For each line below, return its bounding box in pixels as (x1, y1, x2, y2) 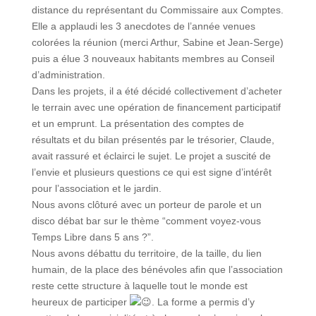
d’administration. (31, 68, 105, 80)
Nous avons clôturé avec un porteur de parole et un (31, 198, 262, 210)
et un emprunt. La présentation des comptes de (31, 117, 244, 129)
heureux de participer (31, 296, 130, 308)
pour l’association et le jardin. (31, 182, 162, 194)
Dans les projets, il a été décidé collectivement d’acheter (31, 85, 282, 97)
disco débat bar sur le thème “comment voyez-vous (31, 214, 261, 226)
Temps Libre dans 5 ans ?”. (31, 231, 154, 243)
